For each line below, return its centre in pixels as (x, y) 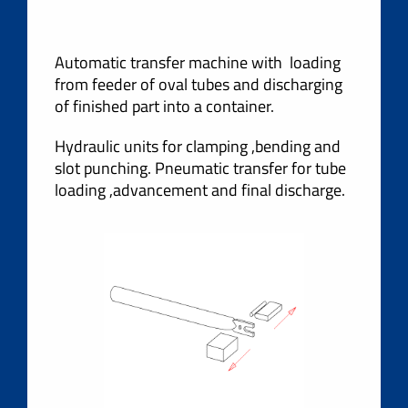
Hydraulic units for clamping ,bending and (198, 147)
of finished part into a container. (164, 107)
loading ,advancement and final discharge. (200, 190)
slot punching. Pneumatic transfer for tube (200, 168)
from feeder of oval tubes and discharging (199, 85)
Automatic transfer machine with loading (198, 63)
